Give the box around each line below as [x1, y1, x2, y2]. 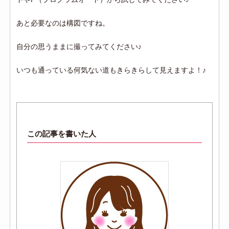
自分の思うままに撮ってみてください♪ [16, 42, 142, 51]
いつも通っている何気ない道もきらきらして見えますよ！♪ [16, 66, 207, 75]
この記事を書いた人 [27, 129, 97, 139]
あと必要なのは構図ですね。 [16, 19, 110, 28]
